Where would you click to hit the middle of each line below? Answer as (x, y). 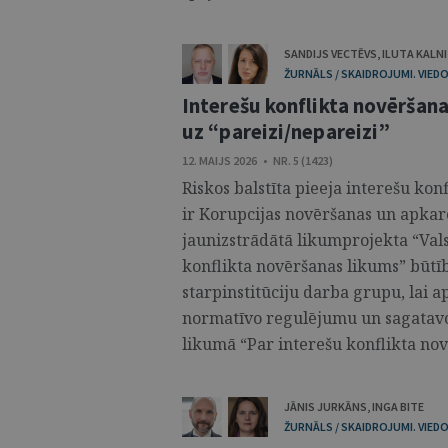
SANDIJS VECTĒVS (330, 53)
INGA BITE (398, 406)
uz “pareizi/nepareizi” (286, 131)
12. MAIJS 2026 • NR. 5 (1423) (257, 160)
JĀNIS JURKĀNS (325, 406)
